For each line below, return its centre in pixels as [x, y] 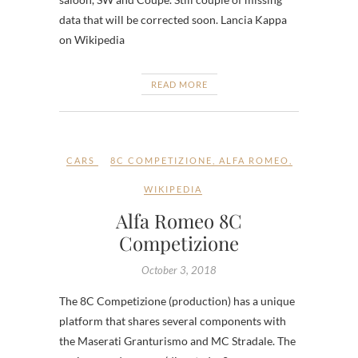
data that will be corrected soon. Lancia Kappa [173, 19]
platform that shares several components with [173, 320]
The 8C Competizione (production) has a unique [177, 300]
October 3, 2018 [179, 270]
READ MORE [179, 84]
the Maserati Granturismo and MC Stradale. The [177, 340]
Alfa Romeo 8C [179, 220]
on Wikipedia [92, 39]
